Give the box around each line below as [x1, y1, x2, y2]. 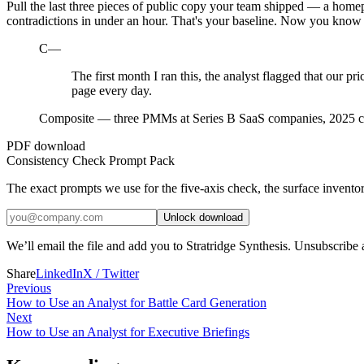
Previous [6, 281, 51, 295]
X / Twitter [83, 266, 139, 280]
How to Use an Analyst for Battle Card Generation [6, 296, 266, 310]
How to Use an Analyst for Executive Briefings [6, 325, 249, 339]
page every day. [71, 84, 152, 97]
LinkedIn [36, 266, 83, 280]
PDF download [6, 139, 85, 153]
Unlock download [163, 211, 243, 223]
